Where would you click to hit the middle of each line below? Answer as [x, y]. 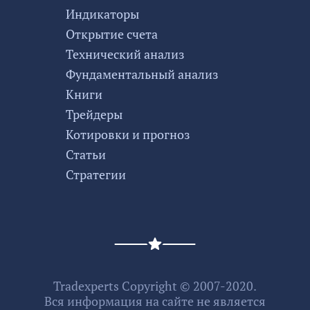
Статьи [86, 154]
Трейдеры [94, 114]
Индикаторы [102, 13]
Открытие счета [112, 34]
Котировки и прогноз [128, 134]
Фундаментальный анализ [142, 74]
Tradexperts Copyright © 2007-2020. [155, 285]
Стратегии [96, 174]
